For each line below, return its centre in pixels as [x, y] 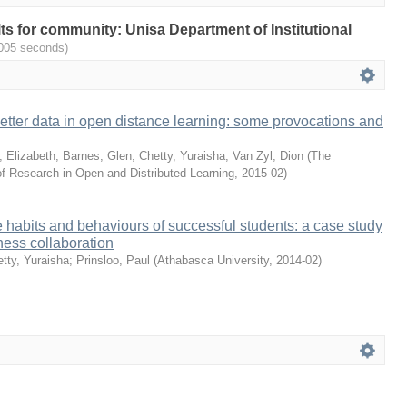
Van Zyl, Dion [268, 156]
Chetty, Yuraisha [182, 156]
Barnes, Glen [97, 156]
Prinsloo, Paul [113, 260]
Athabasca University [213, 260]
